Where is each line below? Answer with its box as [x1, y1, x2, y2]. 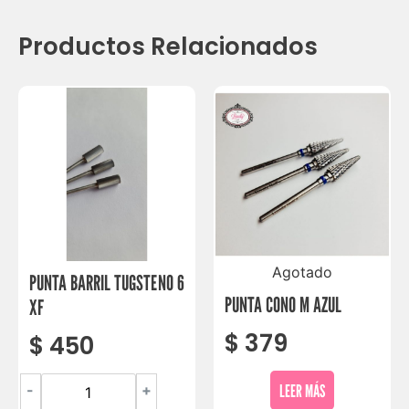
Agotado [272, 262, 332, 281]
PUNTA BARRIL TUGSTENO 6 [29, 269, 184, 295]
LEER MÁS [279, 379, 325, 401]
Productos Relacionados [18, 29, 318, 63]
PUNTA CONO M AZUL [225, 291, 341, 317]
